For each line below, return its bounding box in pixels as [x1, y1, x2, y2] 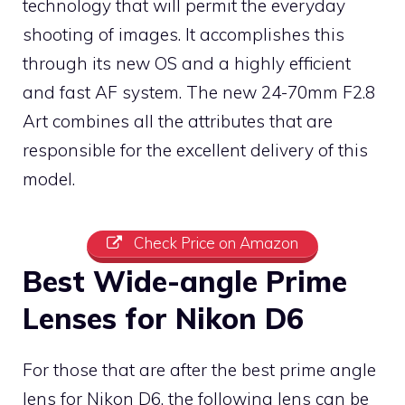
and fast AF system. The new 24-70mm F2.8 [23, 81, 375, 104]
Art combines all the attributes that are [23, 110, 333, 133]
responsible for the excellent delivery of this [23, 139, 368, 162]
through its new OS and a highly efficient [23, 52, 351, 75]
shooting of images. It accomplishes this [23, 24, 344, 46]
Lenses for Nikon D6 [23, 299, 304, 336]
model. [23, 168, 75, 191]
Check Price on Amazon [129, 233, 298, 253]
